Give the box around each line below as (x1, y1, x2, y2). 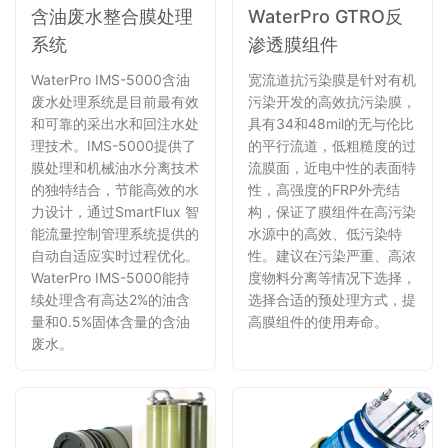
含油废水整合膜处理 (31, 6, 193, 28)
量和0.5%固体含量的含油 (31, 313, 190, 331)
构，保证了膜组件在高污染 (248, 203, 416, 221)
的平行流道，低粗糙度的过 (248, 137, 416, 155)
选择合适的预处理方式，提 (248, 291, 416, 309)
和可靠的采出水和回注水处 (31, 115, 199, 133)
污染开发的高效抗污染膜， (248, 93, 416, 111)
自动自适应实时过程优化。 (31, 247, 199, 265)
